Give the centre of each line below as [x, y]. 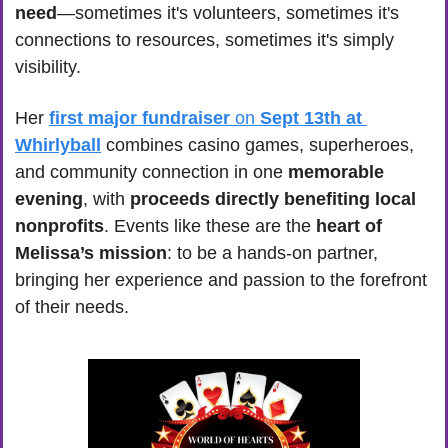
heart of [349, 226]
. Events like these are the [210, 226]
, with [106, 199]
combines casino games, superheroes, [257, 145]
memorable [336, 172]
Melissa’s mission [91, 253]
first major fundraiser [139, 118]
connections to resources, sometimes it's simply [204, 40]
